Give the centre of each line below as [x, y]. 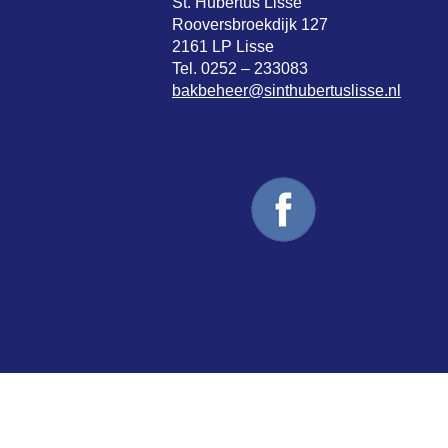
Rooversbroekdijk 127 [250, 24]
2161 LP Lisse [223, 46]
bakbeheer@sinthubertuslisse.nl [286, 90]
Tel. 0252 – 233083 [240, 68]
